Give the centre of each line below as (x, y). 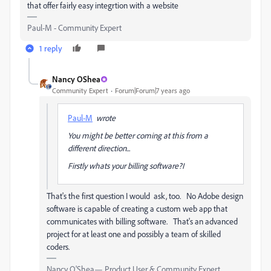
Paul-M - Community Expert (74, 28)
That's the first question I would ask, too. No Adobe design (145, 196)
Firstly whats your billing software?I (126, 165)
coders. (58, 247)
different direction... (99, 148)
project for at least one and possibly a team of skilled (134, 234)
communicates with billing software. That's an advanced (142, 221)
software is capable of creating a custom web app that (137, 208)
